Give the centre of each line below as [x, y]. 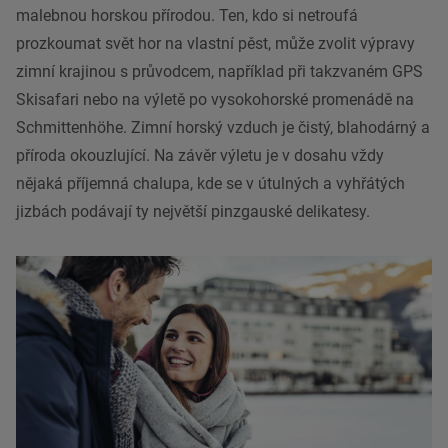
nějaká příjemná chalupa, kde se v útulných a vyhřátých [210, 184]
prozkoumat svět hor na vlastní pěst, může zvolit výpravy [215, 44]
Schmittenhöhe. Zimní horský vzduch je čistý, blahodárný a [223, 128]
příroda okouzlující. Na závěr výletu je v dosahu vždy [200, 156]
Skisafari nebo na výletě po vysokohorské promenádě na [215, 100]
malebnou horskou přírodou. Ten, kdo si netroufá [187, 16]
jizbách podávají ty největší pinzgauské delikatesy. [193, 212]
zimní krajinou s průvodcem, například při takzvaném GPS [219, 72]
